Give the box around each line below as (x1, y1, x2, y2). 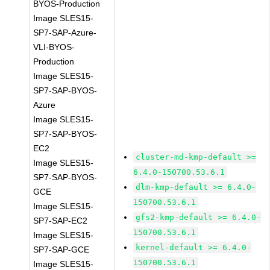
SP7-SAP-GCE (33, 245, 90, 254)
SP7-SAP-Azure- (33, 28, 97, 37)
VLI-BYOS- (33, 42, 75, 52)
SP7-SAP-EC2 (33, 216, 88, 225)
